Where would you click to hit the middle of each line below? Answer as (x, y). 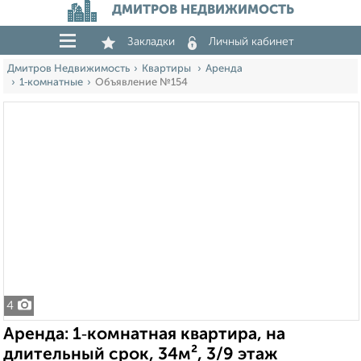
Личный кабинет (251, 42)
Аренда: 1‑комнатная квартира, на (144, 335)
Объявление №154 (141, 83)
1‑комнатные (51, 83)
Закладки (151, 42)
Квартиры (168, 69)
